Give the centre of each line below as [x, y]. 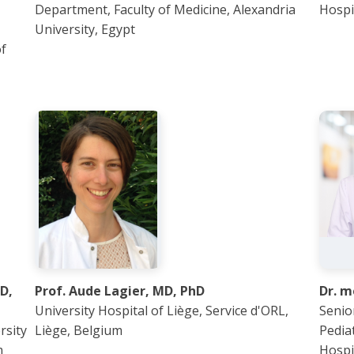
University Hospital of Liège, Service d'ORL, [162, 311]
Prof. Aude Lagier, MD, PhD [120, 291]
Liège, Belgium [79, 330]
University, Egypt [85, 29]
